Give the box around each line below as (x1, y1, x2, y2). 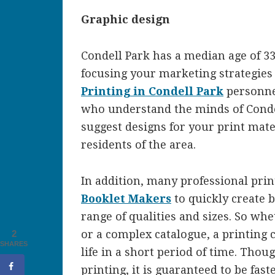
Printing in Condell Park (81, 85, 223, 98)
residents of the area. (81, 138, 196, 151)
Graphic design (81, 13, 170, 26)
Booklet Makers (81, 192, 171, 205)
